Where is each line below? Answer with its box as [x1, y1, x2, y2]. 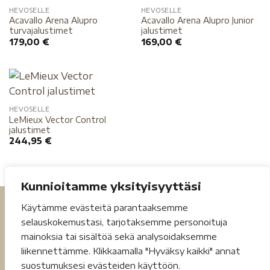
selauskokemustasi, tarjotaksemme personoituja [21, 217, 227, 227]
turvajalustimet [8, 25, 73, 36]
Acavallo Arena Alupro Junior [140, 15, 254, 26]
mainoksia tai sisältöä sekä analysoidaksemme [21, 231, 217, 242]
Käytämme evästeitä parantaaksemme [21, 202, 188, 213]
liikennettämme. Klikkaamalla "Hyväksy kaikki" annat [21, 246, 240, 256]
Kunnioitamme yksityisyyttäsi [21, 179, 201, 193]
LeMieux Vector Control [8, 114, 106, 125]
